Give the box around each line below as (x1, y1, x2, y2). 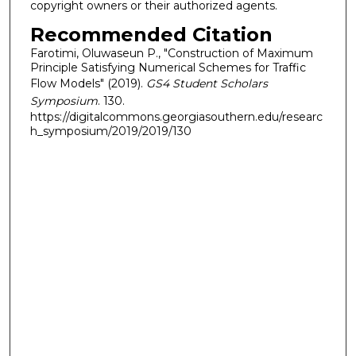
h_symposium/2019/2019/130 (29, 123, 192, 138)
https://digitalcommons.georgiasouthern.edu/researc (29, 109, 323, 124)
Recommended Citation (29, 22, 273, 46)
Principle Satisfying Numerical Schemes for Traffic (29, 60, 306, 75)
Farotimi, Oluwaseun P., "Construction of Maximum (29, 45, 313, 60)
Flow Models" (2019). (29, 75, 146, 91)
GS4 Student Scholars (145, 75, 268, 91)
